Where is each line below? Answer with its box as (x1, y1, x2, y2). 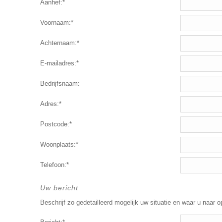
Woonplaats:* (40, 141, 78, 148)
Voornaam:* (40, 19, 73, 26)
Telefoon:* (40, 161, 69, 168)
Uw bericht (40, 184, 78, 192)
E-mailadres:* (40, 59, 79, 67)
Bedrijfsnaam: (40, 80, 80, 87)
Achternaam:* (40, 39, 79, 47)
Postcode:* (40, 120, 72, 128)
